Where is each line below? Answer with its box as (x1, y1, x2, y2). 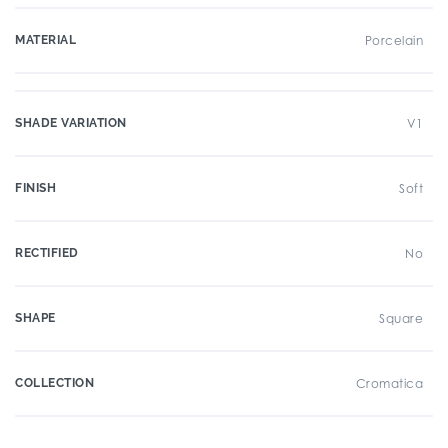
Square (379, 311, 423, 326)
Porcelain (364, 33, 423, 48)
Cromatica (355, 376, 423, 391)
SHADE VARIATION (15, 116, 127, 130)
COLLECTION (15, 376, 94, 390)
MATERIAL (15, 33, 76, 47)
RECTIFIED (15, 246, 79, 260)
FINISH (15, 181, 56, 195)
